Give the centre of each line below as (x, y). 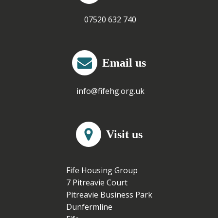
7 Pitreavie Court (97, 182)
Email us (124, 63)
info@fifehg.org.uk (110, 91)
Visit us (124, 134)
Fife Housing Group (102, 170)
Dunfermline (89, 207)
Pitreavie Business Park (109, 195)
